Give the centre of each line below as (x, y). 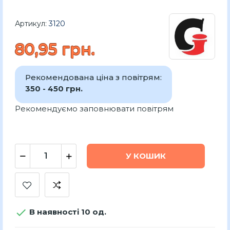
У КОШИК (146, 156)
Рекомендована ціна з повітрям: (93, 77)
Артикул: (31, 23)
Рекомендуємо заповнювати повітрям (94, 108)
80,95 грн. (55, 49)
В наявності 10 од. (67, 212)
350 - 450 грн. (54, 88)
